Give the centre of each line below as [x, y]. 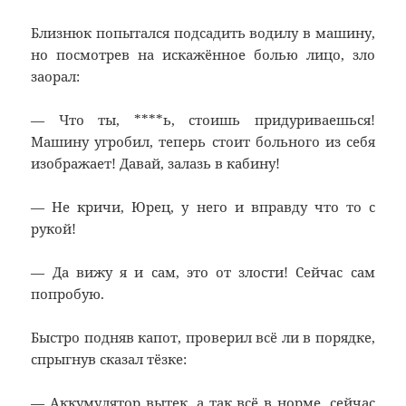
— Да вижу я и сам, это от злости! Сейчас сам [203, 272]
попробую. [68, 294]
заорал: [56, 77]
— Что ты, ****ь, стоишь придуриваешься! [203, 120]
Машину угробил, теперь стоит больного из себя [203, 142]
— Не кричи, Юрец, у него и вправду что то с [203, 207]
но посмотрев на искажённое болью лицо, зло [203, 55]
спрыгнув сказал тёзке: [109, 359]
